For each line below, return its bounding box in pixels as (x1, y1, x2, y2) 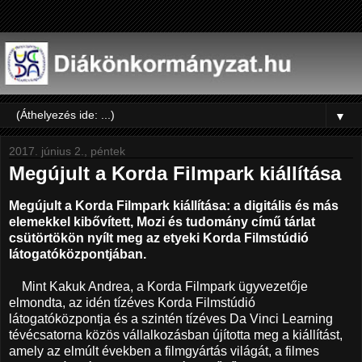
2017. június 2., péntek (9, 145, 125, 158)
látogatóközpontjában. (9, 247, 146, 262)
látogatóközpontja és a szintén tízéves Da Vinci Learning (9, 312, 333, 326)
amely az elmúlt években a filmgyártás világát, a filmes (9, 344, 319, 359)
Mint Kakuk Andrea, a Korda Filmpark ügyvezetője (9, 280, 308, 294)
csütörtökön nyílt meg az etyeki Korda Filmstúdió (9, 231, 309, 246)
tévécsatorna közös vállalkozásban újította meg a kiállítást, (9, 328, 343, 343)
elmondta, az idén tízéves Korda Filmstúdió (9, 296, 255, 310)
